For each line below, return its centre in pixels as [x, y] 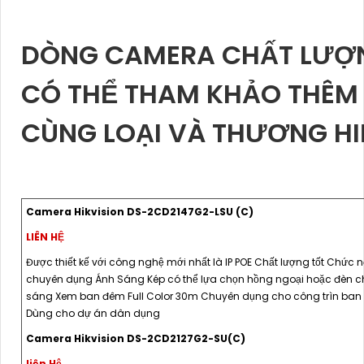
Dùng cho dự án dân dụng [93, 314]
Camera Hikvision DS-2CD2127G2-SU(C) [136, 339]
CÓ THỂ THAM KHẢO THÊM [190, 94]
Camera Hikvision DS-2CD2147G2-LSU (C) [140, 212]
